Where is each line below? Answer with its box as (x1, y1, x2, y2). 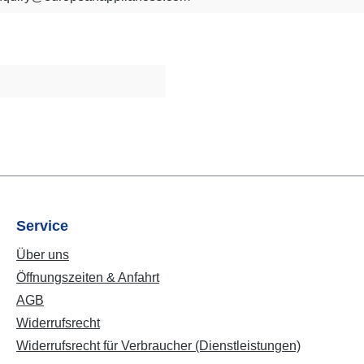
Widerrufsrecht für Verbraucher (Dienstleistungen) (16, 339, 301, 353)
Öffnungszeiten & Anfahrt (16, 271, 159, 284)
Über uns (16, 248, 69, 262)
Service (16, 218, 68, 234)
